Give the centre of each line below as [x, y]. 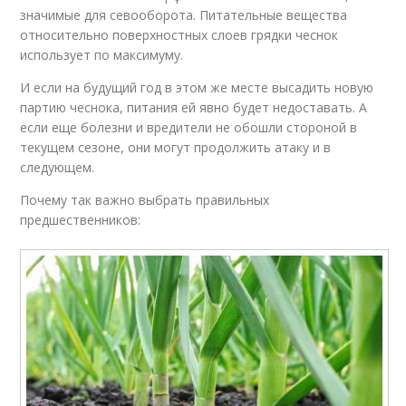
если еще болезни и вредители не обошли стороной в [189, 127]
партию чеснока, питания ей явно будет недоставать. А [194, 107]
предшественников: [81, 219]
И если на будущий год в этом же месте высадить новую [197, 87]
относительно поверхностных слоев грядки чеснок [179, 34]
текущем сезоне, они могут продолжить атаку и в [176, 147]
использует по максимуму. [102, 54]
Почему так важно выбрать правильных [145, 199]
